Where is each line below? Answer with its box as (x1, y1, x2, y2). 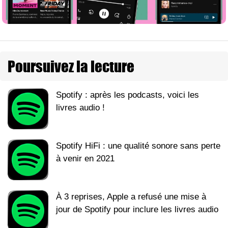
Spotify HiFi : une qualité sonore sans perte (56, 141, 220, 151)
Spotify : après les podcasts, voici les (56, 90, 199, 100)
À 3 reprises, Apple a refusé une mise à (56, 192, 206, 202)
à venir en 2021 (56, 154, 115, 164)
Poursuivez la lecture (8, 55, 134, 78)
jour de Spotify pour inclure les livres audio (56, 205, 218, 215)
